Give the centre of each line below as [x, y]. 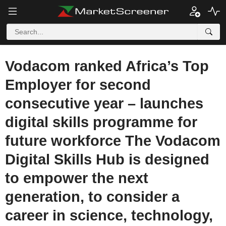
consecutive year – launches [104, 103]
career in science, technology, [109, 215]
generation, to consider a [92, 197]
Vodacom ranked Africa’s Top [107, 66]
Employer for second [78, 85]
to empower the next [77, 178]
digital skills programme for [101, 122]
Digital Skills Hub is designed [107, 159]
